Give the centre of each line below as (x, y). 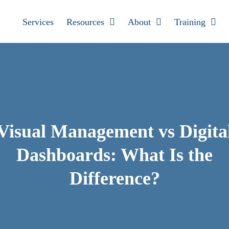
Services (38, 22)
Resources (85, 22)
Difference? (114, 178)
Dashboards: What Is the (114, 155)
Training (190, 22)
